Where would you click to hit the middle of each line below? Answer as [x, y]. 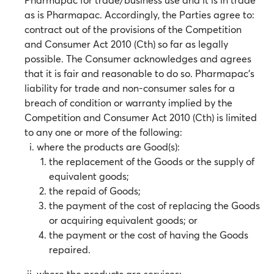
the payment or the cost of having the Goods [149, 235]
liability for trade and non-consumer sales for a [130, 88]
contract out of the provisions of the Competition [133, 29]
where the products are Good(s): [108, 146]
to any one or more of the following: [103, 132]
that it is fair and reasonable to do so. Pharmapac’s [139, 73]
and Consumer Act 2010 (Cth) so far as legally [126, 44]
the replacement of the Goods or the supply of [152, 161]
